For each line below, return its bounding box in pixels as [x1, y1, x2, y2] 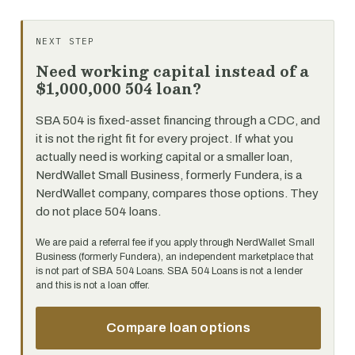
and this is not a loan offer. [36, 280, 150, 291]
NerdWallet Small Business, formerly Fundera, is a [36, 169, 302, 181]
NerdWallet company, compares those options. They [36, 187, 319, 200]
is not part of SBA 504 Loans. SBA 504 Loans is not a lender [36, 265, 303, 277]
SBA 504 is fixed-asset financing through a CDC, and [36, 114, 320, 127]
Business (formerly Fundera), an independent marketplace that [36, 251, 314, 262]
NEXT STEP [36, 36, 95, 47]
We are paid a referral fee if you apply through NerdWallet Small [36, 237, 315, 248]
